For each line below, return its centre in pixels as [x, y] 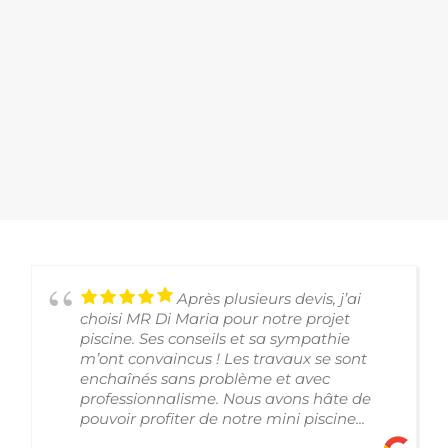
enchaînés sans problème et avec [205, 378]
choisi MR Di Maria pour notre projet [215, 318]
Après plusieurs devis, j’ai [269, 298]
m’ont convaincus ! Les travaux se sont [223, 358]
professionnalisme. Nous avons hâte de [225, 398]
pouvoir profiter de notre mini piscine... [222, 418]
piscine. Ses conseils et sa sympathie [215, 338]
